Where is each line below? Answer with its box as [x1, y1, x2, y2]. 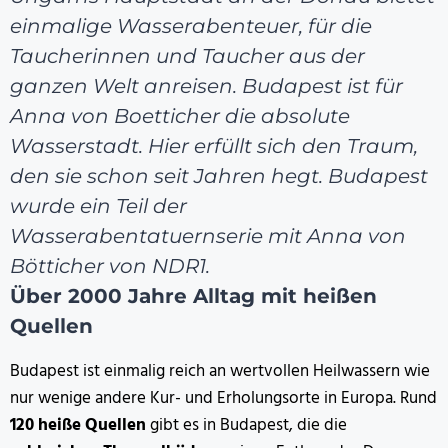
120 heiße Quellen [10, 411, 146, 439]
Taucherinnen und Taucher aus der [10, 43, 365, 68]
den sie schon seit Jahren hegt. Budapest [10, 163, 428, 188]
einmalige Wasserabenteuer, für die [10, 13, 372, 38]
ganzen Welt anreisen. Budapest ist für [10, 73, 403, 98]
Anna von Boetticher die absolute [10, 103, 350, 128]
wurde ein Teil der [10, 193, 187, 218]
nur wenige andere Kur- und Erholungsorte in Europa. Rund [10, 384, 437, 412]
